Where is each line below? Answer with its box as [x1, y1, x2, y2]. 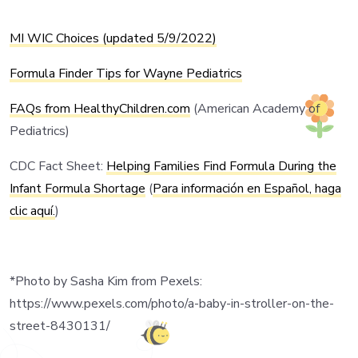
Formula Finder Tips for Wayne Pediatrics [10, 65, 242, 82]
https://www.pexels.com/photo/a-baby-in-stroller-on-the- [10, 295, 334, 312]
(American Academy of [193, 100, 320, 117]
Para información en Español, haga [153, 180, 341, 197]
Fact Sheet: [38, 157, 106, 175]
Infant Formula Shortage [10, 180, 145, 197]
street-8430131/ [10, 317, 110, 335]
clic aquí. [10, 202, 55, 220]
